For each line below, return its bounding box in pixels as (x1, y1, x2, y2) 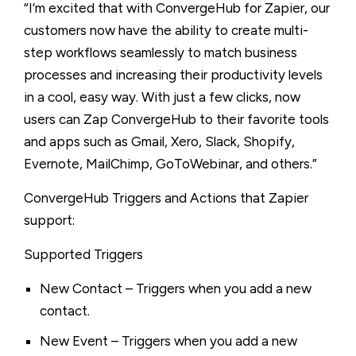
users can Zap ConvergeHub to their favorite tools (24, 111, 329, 127)
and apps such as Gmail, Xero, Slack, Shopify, (24, 133, 295, 149)
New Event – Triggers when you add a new (40, 333, 297, 349)
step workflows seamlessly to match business (24, 44, 297, 60)
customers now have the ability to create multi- (24, 22, 308, 38)
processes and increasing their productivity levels (24, 67, 323, 83)
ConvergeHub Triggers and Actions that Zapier (24, 190, 308, 206)
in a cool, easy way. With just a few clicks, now (24, 89, 300, 105)
